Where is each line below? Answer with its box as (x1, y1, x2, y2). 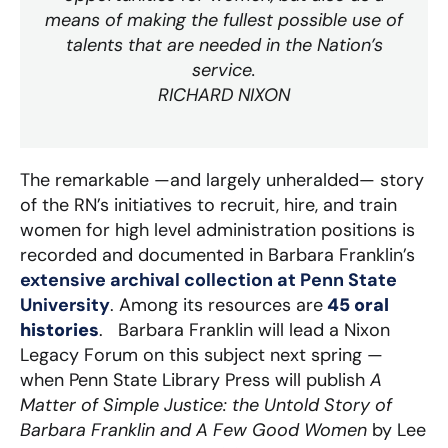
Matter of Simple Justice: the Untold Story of (20, 392, 392, 417)
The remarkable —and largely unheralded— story (20, 167, 424, 192)
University (20, 292, 110, 317)
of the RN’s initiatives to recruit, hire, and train (20, 192, 397, 217)
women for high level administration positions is (20, 217, 415, 242)
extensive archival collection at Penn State (20, 267, 397, 292)
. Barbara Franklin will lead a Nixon (99, 317, 390, 342)
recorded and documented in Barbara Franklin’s (20, 242, 415, 267)
